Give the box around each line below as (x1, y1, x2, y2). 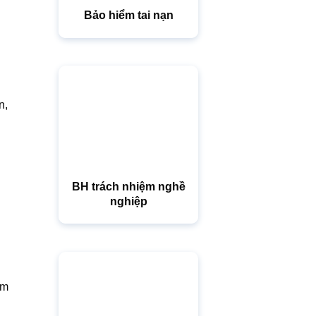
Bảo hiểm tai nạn (83, 8, 174, 22)
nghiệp (109, 194, 147, 207)
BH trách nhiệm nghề (71, 179, 186, 193)
